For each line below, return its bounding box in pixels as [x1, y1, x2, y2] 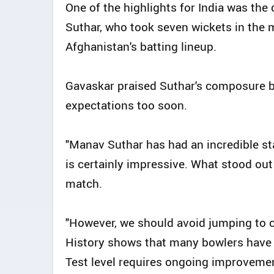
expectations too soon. [65, 97, 187, 113]
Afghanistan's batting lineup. [65, 38, 217, 54]
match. [65, 175, 102, 191]
